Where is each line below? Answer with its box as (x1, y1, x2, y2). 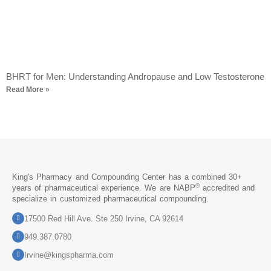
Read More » (6, 85, 50, 94)
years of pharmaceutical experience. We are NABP (12, 183, 195, 192)
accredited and (199, 183, 255, 192)
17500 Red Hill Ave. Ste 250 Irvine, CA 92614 (24, 214, 183, 223)
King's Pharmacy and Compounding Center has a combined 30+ (12, 172, 243, 181)
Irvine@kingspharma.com (24, 250, 114, 260)
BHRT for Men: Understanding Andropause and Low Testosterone (6, 71, 264, 82)
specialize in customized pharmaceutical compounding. (12, 194, 209, 203)
